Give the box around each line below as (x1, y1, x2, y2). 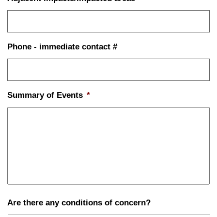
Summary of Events (7, 91, 83, 100)
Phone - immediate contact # (7, 42, 117, 51)
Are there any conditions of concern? (7, 198, 151, 207)
